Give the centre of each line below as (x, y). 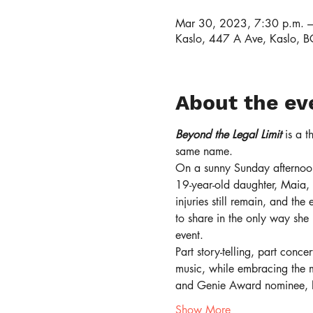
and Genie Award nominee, (241, 285)
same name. (204, 151)
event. (189, 235)
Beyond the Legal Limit (228, 134)
